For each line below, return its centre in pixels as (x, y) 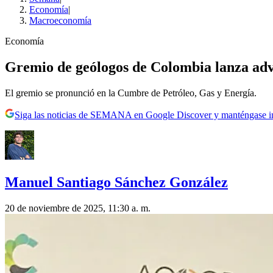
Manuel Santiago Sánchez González (116, 182)
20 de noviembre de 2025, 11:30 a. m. (78, 208)
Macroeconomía (60, 21)
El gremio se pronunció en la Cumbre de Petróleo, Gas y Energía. (131, 93)
